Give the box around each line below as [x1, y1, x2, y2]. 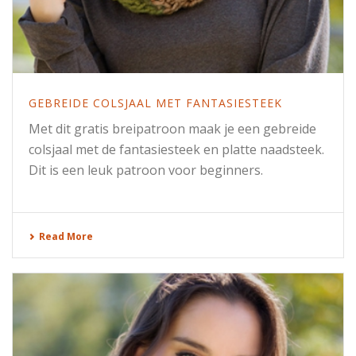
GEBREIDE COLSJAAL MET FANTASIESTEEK [29, 95, 282, 110]
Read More [39, 229, 93, 243]
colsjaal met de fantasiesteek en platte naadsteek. [29, 140, 324, 158]
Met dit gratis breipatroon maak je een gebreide [29, 119, 316, 137]
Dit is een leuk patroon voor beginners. [29, 161, 263, 179]
